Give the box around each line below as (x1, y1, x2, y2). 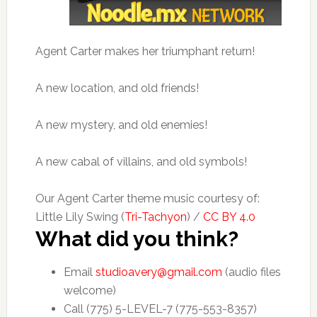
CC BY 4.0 (202, 210, 255, 224)
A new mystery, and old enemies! (35, 118, 207, 132)
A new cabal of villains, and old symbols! (35, 155, 247, 168)
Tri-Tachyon (124, 210, 187, 224)
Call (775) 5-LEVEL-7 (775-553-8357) (63, 302, 257, 316)
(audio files (221, 265, 281, 279)
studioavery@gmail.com (95, 265, 222, 279)
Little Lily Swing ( (35, 210, 125, 224)
